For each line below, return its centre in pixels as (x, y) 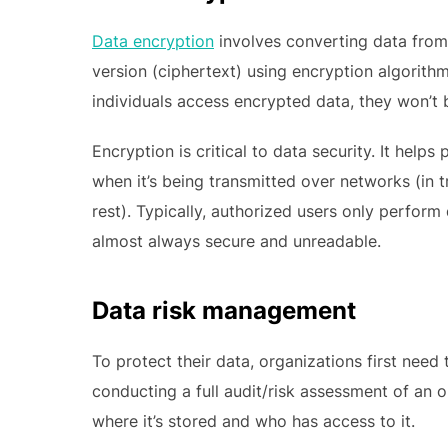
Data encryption (153, 40)
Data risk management (224, 310)
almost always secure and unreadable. (236, 240)
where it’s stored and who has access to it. (253, 420)
